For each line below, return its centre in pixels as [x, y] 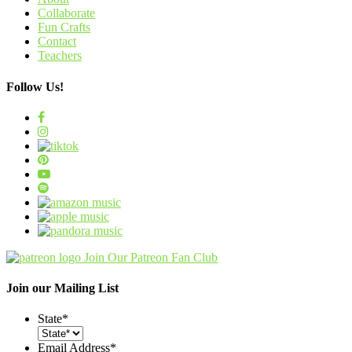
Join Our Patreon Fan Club [151, 257]
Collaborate [66, 13]
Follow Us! [35, 86]
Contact [57, 42]
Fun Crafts [64, 27]
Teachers [60, 56]
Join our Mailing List [62, 288]
